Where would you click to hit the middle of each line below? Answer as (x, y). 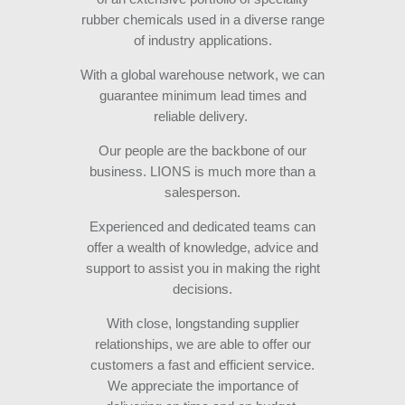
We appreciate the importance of (202, 386)
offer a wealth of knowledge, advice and (202, 248)
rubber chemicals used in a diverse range (202, 20)
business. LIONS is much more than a (202, 172)
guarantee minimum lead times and (202, 96)
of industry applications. (202, 41)
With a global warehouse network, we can (202, 75)
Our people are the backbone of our (202, 151)
